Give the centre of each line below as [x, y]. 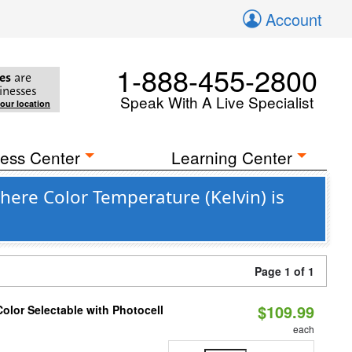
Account [294, 19]
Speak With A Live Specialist [217, 102]
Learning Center [232, 157]
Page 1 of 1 [284, 271]
